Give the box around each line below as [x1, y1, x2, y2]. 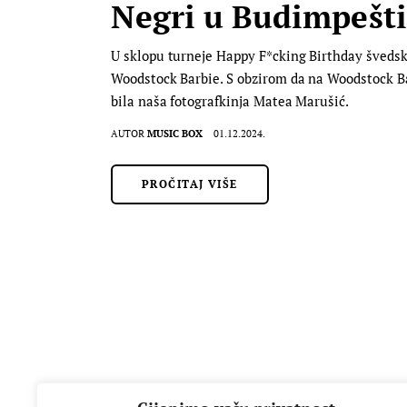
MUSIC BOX [147, 126, 203, 140]
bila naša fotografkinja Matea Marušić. [111, 91, 350, 110]
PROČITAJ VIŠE [142, 176, 238, 191]
